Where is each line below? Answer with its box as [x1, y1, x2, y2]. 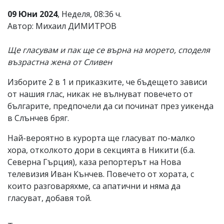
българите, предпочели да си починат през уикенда [7, 100, 213, 111]
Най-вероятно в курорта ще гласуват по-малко [7, 132, 195, 143]
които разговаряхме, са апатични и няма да [7, 180, 180, 191]
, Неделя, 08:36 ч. [57, 8, 121, 19]
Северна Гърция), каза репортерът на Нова [7, 156, 181, 167]
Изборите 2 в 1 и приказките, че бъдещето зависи [7, 76, 207, 87]
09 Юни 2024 [7, 8, 57, 19]
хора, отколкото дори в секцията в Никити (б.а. [7, 144, 195, 155]
